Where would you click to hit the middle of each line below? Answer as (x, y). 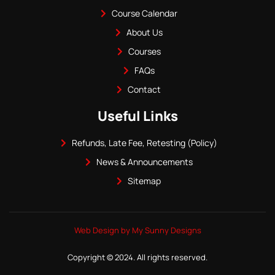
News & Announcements (144, 162)
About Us (144, 33)
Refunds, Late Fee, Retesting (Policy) (144, 143)
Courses (144, 52)
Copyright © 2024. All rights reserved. (137, 257)
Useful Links (137, 116)
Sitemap (145, 181)
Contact (145, 90)
